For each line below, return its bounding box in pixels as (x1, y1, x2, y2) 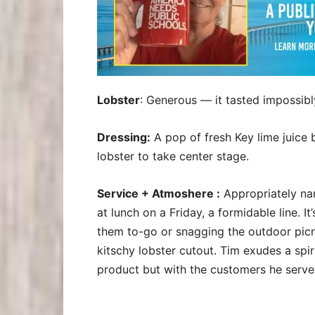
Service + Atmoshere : (97, 186, 220, 200)
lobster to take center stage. (97, 149, 249, 163)
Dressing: (97, 130, 150, 144)
